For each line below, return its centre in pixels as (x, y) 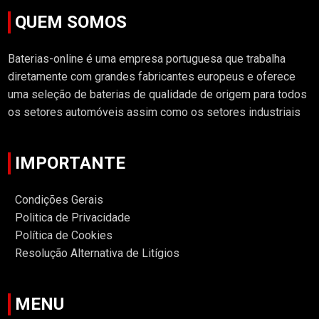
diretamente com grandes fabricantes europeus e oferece (152, 77)
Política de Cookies (64, 236)
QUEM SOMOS (71, 22)
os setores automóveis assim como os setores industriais (155, 113)
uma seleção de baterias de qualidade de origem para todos (158, 95)
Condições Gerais (59, 200)
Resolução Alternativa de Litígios (98, 253)
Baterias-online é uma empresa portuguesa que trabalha (147, 59)
